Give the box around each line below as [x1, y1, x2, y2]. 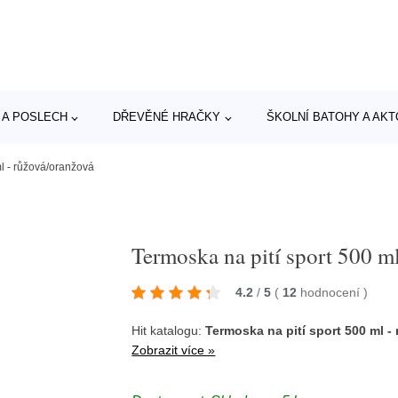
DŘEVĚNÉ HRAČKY [113, 110, 221, 123]
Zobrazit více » [131, 343, 216, 357]
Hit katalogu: [131, 323, 206, 338]
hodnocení [300, 285, 364, 299]
